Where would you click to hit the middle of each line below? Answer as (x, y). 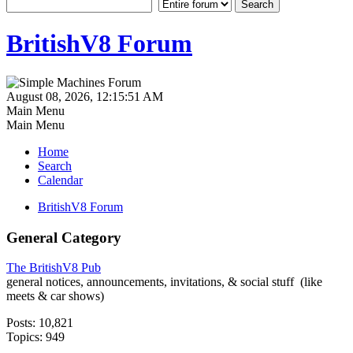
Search (55, 165)
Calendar (60, 180)
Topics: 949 (35, 337)
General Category (64, 237)
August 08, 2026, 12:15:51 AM (85, 96)
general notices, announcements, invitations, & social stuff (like (164, 282)
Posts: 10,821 (40, 323)
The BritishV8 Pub (54, 268)
